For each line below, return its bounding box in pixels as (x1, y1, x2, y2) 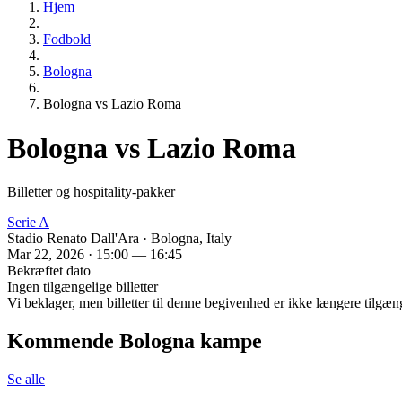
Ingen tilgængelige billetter (7, 279, 158, 295)
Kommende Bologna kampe (7, 329, 262, 354)
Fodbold (43, 31, 91, 48)
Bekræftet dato (7, 263, 91, 279)
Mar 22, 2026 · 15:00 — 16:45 (7, 247, 182, 263)
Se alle (7, 371, 45, 387)
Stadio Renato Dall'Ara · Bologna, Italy (7, 231, 232, 247)
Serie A (7, 214, 49, 231)
